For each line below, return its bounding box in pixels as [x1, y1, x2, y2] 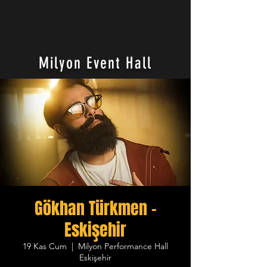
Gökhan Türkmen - [34, 196, 157, 221]
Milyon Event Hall [39, 54, 152, 73]
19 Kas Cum [23, 241, 67, 252]
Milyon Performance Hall [78, 241, 168, 252]
